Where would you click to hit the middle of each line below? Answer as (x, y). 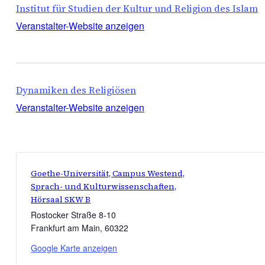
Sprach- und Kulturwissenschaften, (104, 187)
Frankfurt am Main (66, 228)
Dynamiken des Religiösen (76, 90)
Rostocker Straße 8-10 (74, 215)
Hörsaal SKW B (61, 200)
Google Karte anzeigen (74, 248)
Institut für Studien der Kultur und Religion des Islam (137, 9)
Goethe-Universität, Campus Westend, (108, 174)
